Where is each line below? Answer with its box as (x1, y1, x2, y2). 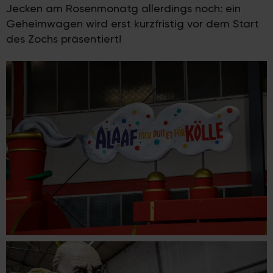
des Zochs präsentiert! (6, 32, 121, 46)
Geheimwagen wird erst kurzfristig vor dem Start (6, 17, 259, 30)
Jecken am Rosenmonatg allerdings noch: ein (6, 2, 241, 15)
